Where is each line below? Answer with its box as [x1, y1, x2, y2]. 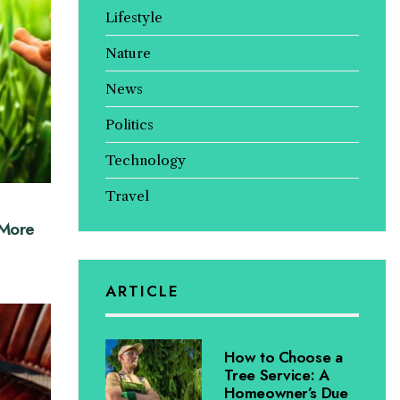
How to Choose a [223, 346, 343, 368]
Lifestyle [104, 9, 162, 26]
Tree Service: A [223, 364, 329, 386]
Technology [104, 152, 186, 169]
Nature [104, 45, 151, 62]
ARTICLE [104, 280, 179, 302]
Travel [104, 187, 149, 204]
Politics [104, 116, 154, 133]
